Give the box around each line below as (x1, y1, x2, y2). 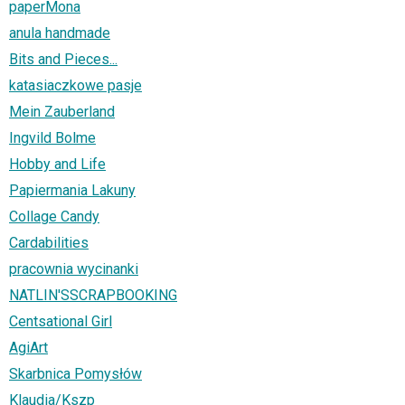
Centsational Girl (9, 312, 112, 330)
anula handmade (9, 24, 110, 42)
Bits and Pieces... (9, 50, 118, 68)
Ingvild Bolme (9, 128, 96, 146)
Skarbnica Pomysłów (9, 364, 142, 382)
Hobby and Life (9, 155, 106, 173)
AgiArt (9, 338, 48, 356)
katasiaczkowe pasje (9, 76, 142, 94)
